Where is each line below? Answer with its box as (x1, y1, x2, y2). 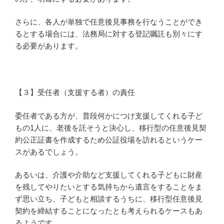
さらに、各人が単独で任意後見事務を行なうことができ (15, 17, 202, 26)
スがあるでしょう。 (15, 147, 82, 156)
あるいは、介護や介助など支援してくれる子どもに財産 (15, 170, 202, 179)
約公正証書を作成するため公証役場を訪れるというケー (15, 135, 202, 144)
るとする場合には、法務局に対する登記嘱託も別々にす (15, 29, 202, 38)
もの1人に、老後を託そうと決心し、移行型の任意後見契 (15, 123, 206, 132)
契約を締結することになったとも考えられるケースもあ (15, 206, 202, 215)
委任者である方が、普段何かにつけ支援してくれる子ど (15, 111, 202, 120)
